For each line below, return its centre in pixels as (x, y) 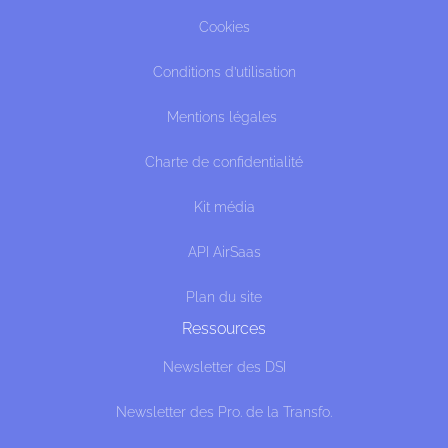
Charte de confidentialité (224, 162)
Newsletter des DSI (224, 367)
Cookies (224, 27)
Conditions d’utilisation (224, 72)
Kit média (224, 207)
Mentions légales (224, 117)
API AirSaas (224, 252)
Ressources (224, 328)
